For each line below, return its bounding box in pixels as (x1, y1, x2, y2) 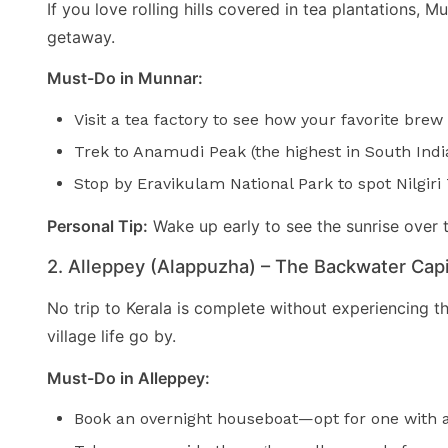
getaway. (47, 26, 115, 47)
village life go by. (47, 326, 176, 347)
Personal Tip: (47, 215, 148, 236)
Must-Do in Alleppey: (47, 367, 210, 388)
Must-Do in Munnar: (47, 68, 203, 89)
